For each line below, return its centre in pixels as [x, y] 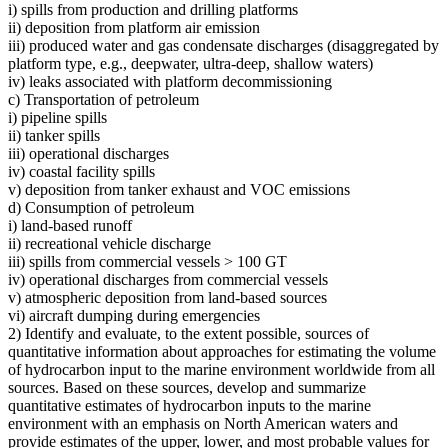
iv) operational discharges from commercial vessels [168, 279]
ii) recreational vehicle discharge [109, 243]
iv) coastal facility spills [81, 171]
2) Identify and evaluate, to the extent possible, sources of [188, 333]
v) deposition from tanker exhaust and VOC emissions [179, 189]
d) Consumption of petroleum [101, 207]
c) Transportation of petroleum [103, 99]
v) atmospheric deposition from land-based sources [167, 297]
